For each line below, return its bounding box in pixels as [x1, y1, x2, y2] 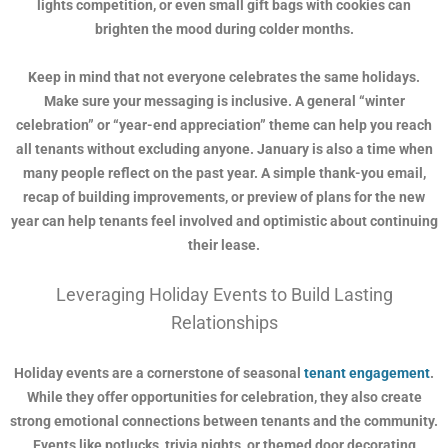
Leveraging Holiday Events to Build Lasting [55, 284, 393, 306]
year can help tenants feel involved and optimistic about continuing [10, 213, 438, 230]
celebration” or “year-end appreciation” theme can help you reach [16, 117, 432, 134]
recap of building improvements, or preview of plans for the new [23, 189, 425, 206]
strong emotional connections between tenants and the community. [10, 413, 438, 430]
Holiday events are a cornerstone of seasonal [14, 365, 304, 382]
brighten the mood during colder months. [94, 21, 354, 38]
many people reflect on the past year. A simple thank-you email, [22, 165, 426, 182]
